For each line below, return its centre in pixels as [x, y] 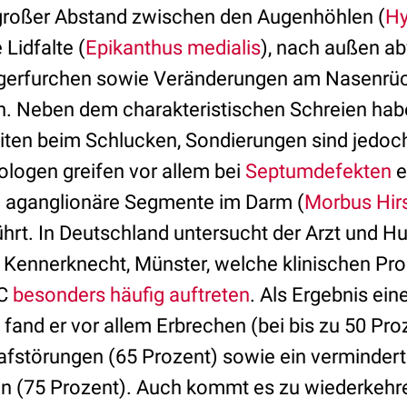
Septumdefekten [318, 171]
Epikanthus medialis [173, 48]
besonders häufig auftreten [131, 295]
